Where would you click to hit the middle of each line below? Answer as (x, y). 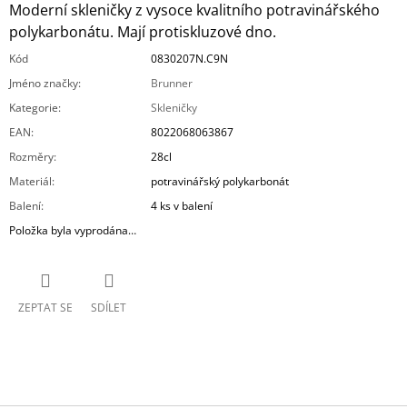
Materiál (30, 182)
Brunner (172, 84)
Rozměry (31, 157)
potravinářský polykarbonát (220, 182)
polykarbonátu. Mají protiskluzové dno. (143, 32)
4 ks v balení (182, 206)
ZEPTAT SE (45, 307)
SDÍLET (109, 307)
